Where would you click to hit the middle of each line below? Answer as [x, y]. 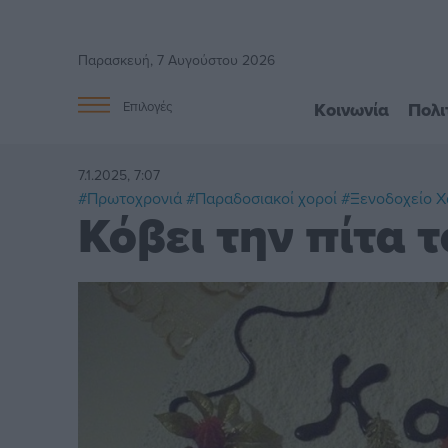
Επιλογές [148, 106]
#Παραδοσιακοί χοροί [262, 197]
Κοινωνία [351, 109]
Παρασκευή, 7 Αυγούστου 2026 [177, 60]
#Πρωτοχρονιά [130, 197]
